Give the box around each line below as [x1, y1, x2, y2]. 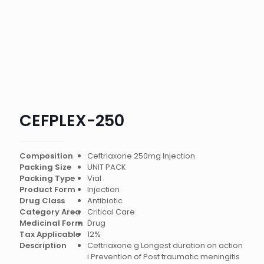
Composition [19, 150, 73, 161]
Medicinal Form [19, 217, 83, 229]
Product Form [19, 184, 75, 195]
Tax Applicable [19, 229, 80, 240]
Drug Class [19, 195, 65, 206]
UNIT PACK [87, 161, 126, 173]
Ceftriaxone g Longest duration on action [87, 240, 243, 251]
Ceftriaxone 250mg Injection [87, 150, 195, 161]
